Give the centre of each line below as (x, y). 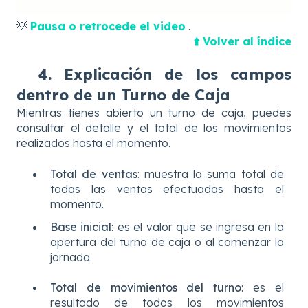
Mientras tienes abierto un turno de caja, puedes (154, 113)
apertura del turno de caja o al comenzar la (167, 242)
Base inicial (81, 227)
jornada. (71, 257)
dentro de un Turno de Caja (123, 95)
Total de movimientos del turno (146, 288)
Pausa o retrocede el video (108, 26)
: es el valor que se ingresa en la (198, 227)
